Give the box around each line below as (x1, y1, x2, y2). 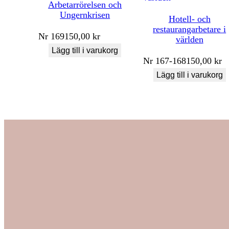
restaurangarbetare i (153, 24, 226, 34)
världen (175, 34, 203, 44)
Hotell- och (168, 13, 211, 24)
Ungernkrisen (60, 9, 110, 20)
